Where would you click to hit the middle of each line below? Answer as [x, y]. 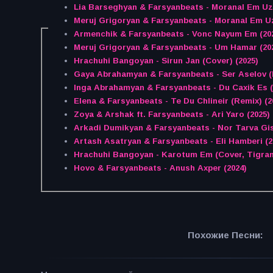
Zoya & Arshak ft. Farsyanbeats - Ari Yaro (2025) [172, 115]
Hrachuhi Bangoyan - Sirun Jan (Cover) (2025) [166, 61]
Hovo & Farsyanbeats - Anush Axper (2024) [160, 168]
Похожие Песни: [225, 235]
